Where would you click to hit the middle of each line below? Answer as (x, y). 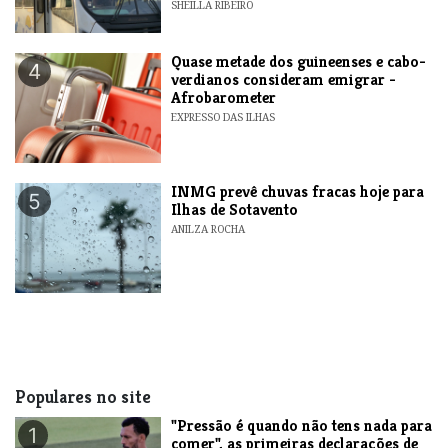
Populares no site (83, 396)
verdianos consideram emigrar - (284, 79)
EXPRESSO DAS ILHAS (223, 116)
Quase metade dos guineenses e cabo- (299, 61)
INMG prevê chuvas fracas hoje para (298, 191)
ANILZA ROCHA (208, 228)
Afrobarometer (224, 97)
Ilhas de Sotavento (235, 209)
